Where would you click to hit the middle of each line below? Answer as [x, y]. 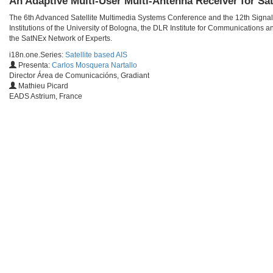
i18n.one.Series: [37, 55]
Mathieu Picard [42, 86]
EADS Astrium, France [46, 97]
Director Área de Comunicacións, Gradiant [79, 76]
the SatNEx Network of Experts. [61, 39]
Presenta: [34, 66]
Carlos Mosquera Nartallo [94, 66]
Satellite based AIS [96, 55]
